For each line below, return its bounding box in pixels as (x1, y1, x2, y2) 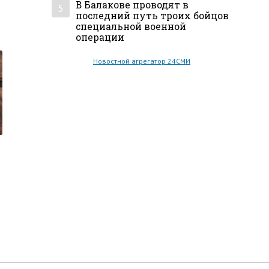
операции (76, 31, 124, 44)
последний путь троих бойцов (76, 10, 229, 22)
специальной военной (76, 20, 186, 33)
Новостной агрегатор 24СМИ (93, 56, 190, 66)
